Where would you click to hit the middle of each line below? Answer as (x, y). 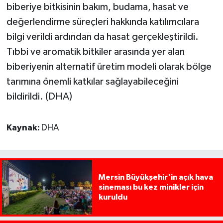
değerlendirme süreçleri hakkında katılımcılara (103, 22)
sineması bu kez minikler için (151, 187)
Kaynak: (24, 128)
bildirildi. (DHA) (39, 97)
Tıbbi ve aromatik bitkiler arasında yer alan (95, 52)
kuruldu (113, 197)
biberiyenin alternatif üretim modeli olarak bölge (109, 67)
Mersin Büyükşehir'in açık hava (156, 177)
